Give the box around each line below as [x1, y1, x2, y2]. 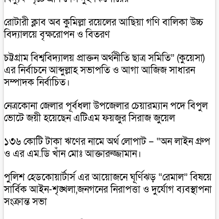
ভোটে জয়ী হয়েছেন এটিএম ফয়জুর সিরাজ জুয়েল [4, 111, 175, 125]
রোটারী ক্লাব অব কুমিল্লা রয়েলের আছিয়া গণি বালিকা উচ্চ [4, 16, 203, 29]
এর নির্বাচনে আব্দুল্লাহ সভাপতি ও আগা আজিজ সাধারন [4, 64, 195, 77]
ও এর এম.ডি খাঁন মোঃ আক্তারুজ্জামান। [4, 147, 141, 160]
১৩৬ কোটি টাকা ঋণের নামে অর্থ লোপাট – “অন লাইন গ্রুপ [4, 135, 210, 148]
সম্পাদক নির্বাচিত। [4, 76, 70, 89]
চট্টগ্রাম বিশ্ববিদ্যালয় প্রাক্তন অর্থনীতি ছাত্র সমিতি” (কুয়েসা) [4, 51, 205, 65]
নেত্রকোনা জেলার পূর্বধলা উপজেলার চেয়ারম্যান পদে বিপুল [4, 99, 208, 112]
